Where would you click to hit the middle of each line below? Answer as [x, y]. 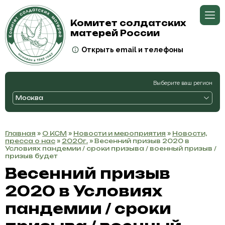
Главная [20, 133]
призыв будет [31, 156]
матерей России [115, 33]
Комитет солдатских [128, 23]
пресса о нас [30, 141]
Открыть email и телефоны [132, 50]
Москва [29, 98]
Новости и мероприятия [120, 133]
